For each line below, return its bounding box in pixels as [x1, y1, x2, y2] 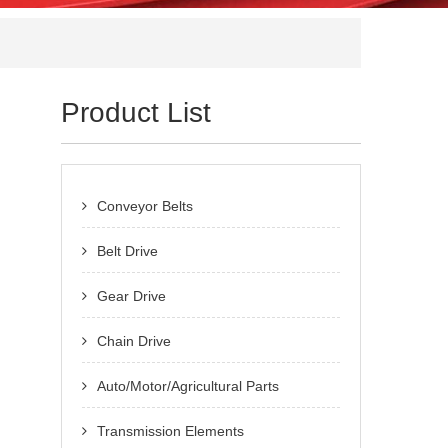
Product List [61, 97, 211, 128]
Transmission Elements [97, 423, 244, 439]
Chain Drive [97, 333, 171, 349]
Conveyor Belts [97, 198, 193, 214]
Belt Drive [97, 243, 158, 259]
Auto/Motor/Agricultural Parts [97, 378, 279, 394]
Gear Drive [97, 288, 166, 304]
